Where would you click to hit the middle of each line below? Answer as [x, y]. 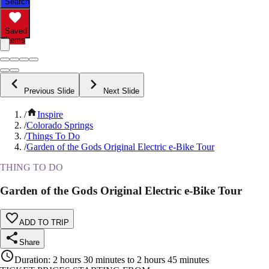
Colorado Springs [60, 125]
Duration [31, 259]
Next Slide [121, 91]
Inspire [50, 115]
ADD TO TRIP [44, 222]
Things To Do [53, 136]
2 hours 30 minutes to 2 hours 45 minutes [131, 259]
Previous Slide [49, 91]
